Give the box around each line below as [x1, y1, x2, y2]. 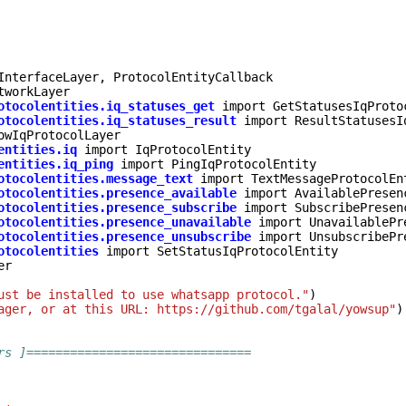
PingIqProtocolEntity [171, 157, 316, 171]
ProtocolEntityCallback [113, 70, 273, 84]
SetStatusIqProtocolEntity [157, 244, 338, 258]
